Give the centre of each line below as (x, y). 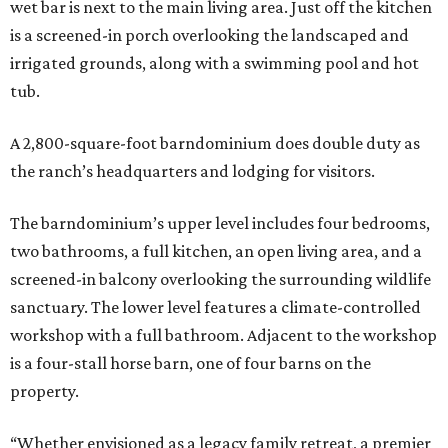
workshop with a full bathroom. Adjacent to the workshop (223, 335)
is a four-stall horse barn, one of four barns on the (190, 363)
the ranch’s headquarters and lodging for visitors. (192, 171)
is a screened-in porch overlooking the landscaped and (209, 35)
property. (44, 391)
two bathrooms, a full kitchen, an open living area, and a (216, 251)
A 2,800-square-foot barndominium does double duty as (215, 143)
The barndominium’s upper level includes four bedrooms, (220, 223)
